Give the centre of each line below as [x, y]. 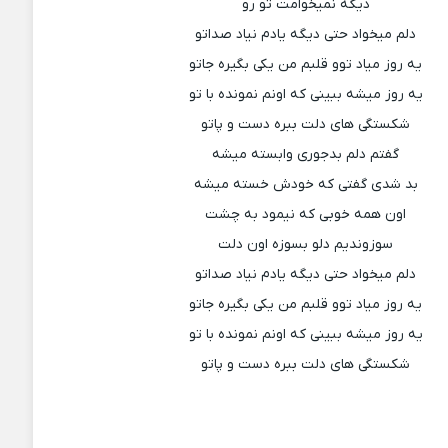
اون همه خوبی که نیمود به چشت [306, 214]
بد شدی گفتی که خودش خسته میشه [305, 184]
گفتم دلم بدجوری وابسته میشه [306, 154]
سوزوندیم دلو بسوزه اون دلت [306, 244]
